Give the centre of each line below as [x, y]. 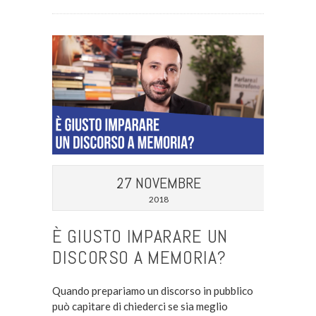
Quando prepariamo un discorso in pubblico [152, 290]
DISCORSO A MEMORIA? [139, 257]
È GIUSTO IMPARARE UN [140, 236]
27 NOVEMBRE [158, 182]
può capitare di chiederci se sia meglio [140, 306]
